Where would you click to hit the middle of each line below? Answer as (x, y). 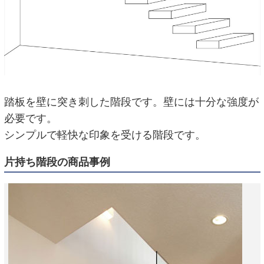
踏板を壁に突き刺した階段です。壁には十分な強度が (131, 102)
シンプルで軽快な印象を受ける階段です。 (105, 135)
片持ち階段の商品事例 (57, 162)
